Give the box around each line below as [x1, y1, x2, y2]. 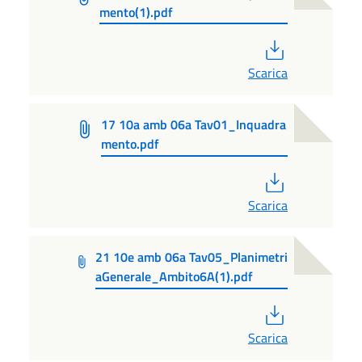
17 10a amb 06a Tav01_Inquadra [100, 115, 286, 135]
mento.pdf [100, 134, 159, 154]
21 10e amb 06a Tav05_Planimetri [95, 247, 288, 267]
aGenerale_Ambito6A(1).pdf [95, 267, 253, 287]
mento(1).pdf [99, 2, 174, 22]
